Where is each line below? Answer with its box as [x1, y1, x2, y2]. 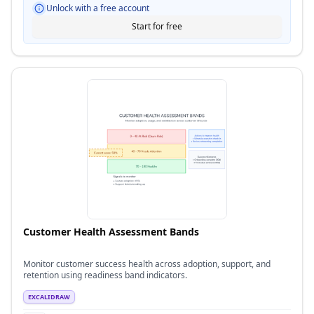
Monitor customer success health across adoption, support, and [23, 258, 271, 270]
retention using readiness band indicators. [23, 269, 187, 281]
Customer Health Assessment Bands [23, 225, 199, 238]
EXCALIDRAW [28, 292, 70, 301]
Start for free [132, 20, 182, 32]
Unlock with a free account [46, 2, 149, 14]
